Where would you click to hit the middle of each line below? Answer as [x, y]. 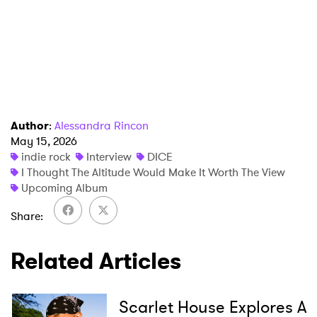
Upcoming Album [64, 188]
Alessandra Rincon [102, 126]
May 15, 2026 [44, 142]
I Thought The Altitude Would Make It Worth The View [153, 173]
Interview [109, 157]
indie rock [46, 157]
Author [30, 126]
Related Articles [96, 261]
